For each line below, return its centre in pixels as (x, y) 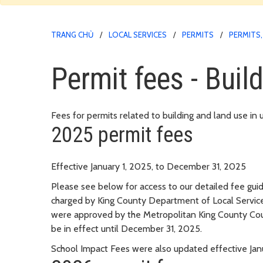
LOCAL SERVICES (138, 34)
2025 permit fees (122, 135)
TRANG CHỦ (72, 34)
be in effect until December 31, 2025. (127, 228)
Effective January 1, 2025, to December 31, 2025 (149, 166)
